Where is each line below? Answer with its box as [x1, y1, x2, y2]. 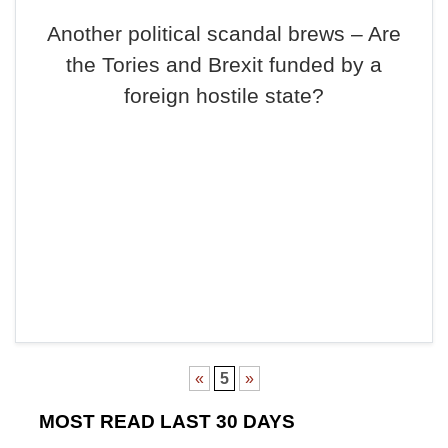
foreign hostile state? [124, 84, 324, 107]
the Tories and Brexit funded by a [66, 53, 382, 76]
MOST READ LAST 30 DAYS [39, 411, 295, 432]
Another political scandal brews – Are [47, 22, 401, 45]
